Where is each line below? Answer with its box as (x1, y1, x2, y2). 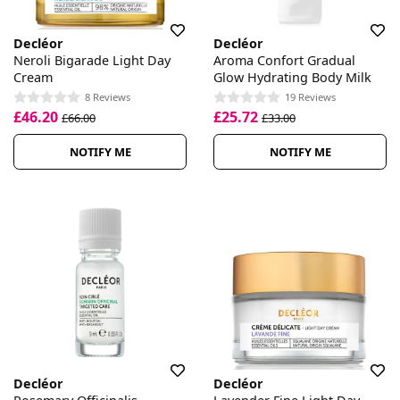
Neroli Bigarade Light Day (13, 52, 171, 70)
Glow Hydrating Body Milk (213, 69, 371, 87)
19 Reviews (285, 89, 336, 104)
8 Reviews (85, 89, 130, 104)
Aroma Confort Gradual (213, 52, 355, 70)
